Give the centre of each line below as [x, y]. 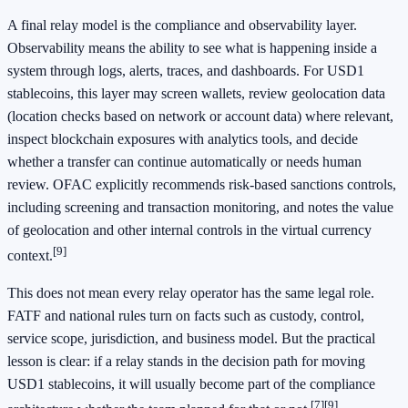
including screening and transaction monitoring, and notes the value [200, 208]
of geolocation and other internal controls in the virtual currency [189, 230]
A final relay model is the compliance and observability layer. [182, 25]
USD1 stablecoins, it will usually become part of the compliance [191, 384]
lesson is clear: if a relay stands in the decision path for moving [186, 362]
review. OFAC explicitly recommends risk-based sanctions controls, [202, 185]
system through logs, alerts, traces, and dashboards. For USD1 [186, 71]
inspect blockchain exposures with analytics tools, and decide [183, 139]
